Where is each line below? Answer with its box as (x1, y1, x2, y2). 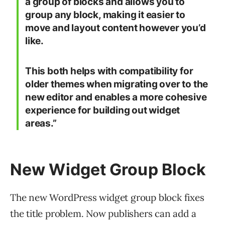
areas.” (25, 118, 57, 130)
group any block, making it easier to (25, 9, 185, 21)
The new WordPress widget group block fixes (10, 191, 204, 204)
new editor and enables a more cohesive (25, 91, 207, 103)
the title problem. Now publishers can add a (10, 207, 196, 220)
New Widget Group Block (10, 160, 206, 180)
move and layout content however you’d (25, 22, 206, 34)
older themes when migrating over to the (25, 78, 208, 90)
